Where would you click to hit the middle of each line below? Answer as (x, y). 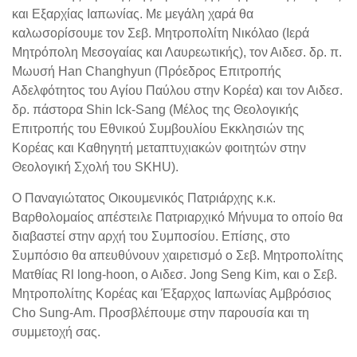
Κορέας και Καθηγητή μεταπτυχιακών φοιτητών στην (159, 147)
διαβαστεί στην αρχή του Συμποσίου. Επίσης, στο (151, 236)
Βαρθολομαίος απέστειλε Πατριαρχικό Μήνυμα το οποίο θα (177, 217)
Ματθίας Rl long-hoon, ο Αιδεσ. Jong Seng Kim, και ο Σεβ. (175, 274)
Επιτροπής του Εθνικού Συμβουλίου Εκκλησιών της (158, 128)
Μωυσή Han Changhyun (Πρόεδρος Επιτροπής (147, 71)
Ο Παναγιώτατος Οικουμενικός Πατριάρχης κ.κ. (144, 198)
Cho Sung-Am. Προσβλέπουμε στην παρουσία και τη (161, 312)
